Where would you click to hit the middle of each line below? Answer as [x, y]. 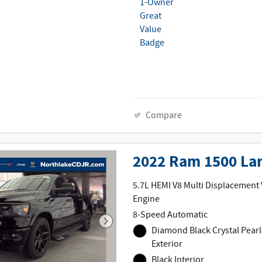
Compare [164, 115]
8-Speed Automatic [170, 215]
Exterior [167, 244]
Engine [146, 199]
